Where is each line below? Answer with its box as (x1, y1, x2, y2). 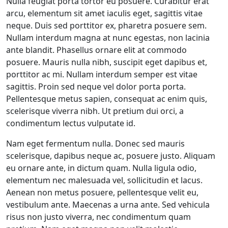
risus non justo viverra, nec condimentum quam (6, 211, 191, 222)
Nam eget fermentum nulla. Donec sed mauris (6, 138, 185, 149)
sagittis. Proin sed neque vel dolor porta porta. (6, 81, 186, 92)
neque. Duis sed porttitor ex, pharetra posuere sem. (6, 20, 207, 31)
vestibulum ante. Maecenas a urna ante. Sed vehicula (6, 199, 210, 210)
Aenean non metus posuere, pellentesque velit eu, (6, 187, 198, 198)
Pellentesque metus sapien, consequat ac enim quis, (6, 93, 207, 104)
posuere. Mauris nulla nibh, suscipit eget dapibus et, (6, 56, 207, 68)
